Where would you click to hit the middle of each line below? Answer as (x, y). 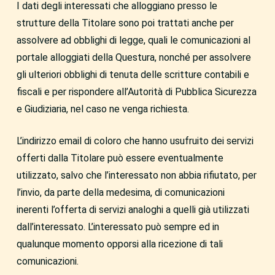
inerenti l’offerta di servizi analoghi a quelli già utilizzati (133, 210)
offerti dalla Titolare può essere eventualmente (120, 158)
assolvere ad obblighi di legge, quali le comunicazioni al (133, 40)
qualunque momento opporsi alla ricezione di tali (119, 244)
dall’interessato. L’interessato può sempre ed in (118, 227)
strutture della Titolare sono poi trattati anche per (125, 23)
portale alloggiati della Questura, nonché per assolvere (134, 57)
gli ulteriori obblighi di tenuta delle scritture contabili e (133, 75)
